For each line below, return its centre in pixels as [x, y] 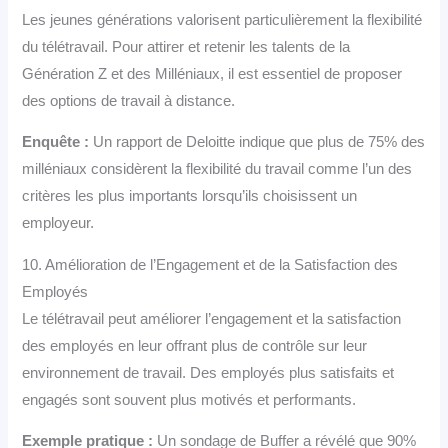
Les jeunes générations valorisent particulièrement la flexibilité [222, 19]
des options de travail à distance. [129, 100]
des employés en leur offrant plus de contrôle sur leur [195, 345]
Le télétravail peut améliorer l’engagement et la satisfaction [212, 318]
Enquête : [56, 142]
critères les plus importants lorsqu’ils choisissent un [190, 196]
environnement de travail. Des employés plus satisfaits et [208, 372]
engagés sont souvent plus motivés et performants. [189, 399]
